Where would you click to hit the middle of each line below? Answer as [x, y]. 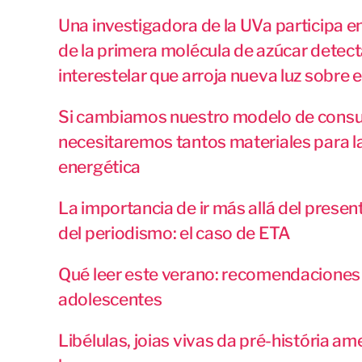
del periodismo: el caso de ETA [175, 234]
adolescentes [110, 300]
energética [99, 167]
